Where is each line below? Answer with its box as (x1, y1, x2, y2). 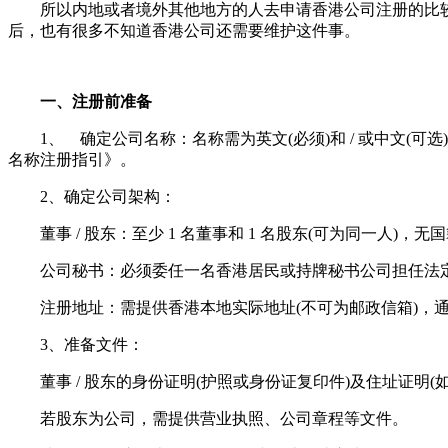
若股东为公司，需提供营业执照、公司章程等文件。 (8, 410, 408, 428)
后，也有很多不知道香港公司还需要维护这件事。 (8, 22, 360, 40)
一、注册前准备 (8, 93, 152, 111)
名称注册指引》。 (8, 151, 136, 169)
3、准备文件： (8, 336, 144, 354)
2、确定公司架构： (8, 188, 176, 206)
